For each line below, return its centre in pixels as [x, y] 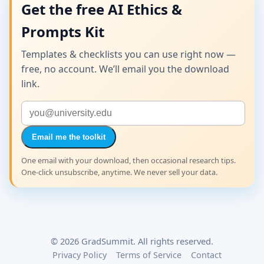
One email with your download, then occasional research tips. [128, 160]
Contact [206, 255]
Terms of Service [148, 255]
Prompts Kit [63, 32]
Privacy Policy [79, 255]
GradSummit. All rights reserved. [146, 241]
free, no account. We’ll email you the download [125, 69]
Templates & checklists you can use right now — [128, 54]
